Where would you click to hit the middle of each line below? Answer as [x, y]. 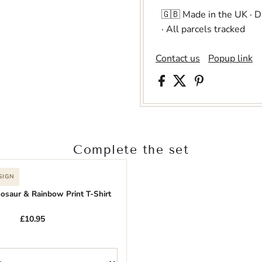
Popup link [230, 59]
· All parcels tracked [203, 30]
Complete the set [131, 150]
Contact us [177, 59]
